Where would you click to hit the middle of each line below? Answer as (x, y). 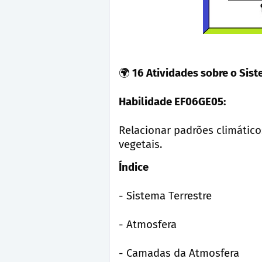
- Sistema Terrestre (165, 196)
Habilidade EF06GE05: (172, 102)
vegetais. (140, 144)
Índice (134, 167)
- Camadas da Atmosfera (179, 253)
